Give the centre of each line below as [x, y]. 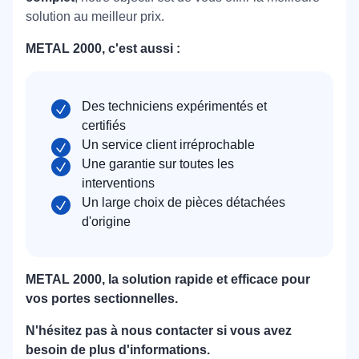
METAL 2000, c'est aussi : [103, 49]
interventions [118, 184]
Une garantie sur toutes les [158, 164]
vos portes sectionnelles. [102, 299]
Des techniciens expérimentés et [174, 107]
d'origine [106, 222]
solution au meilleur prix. [95, 17]
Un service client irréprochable [168, 145]
